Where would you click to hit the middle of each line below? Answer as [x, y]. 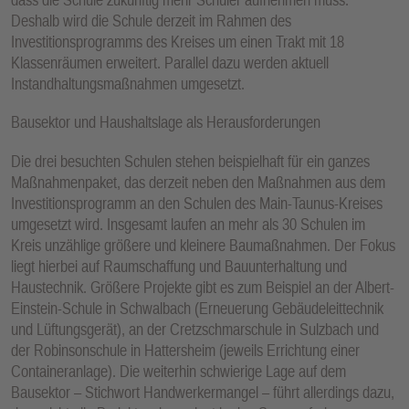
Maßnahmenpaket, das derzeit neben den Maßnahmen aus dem [198, 182]
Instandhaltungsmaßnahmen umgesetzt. [128, 83]
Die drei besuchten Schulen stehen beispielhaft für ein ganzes [190, 161]
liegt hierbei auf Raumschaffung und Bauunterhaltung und [179, 266]
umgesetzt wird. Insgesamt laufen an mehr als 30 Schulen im [188, 224]
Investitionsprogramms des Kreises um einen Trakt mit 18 [178, 41]
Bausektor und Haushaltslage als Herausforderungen [166, 122]
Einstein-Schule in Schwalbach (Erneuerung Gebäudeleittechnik [197, 308]
